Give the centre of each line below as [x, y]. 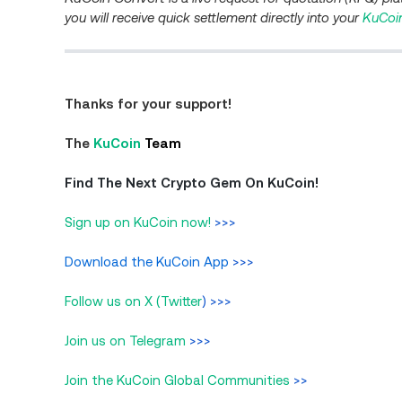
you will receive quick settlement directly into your [212, 18]
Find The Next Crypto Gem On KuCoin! [192, 183]
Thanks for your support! [148, 104]
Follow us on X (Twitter [133, 301]
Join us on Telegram [125, 341]
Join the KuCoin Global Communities [177, 380]
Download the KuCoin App [147, 262]
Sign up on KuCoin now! [138, 222]
